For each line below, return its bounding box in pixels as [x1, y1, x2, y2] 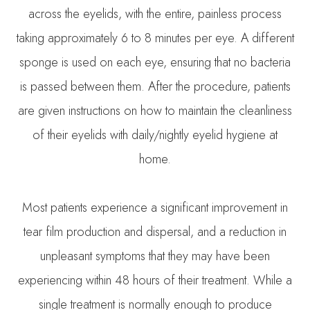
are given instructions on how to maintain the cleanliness [18, 101, 292, 120]
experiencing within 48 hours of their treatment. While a [18, 271, 292, 289]
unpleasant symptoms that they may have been [40, 246, 270, 265]
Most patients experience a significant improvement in [22, 198, 288, 217]
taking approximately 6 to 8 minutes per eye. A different [16, 28, 294, 47]
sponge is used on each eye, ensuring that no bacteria [19, 53, 291, 71]
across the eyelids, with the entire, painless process [28, 4, 282, 23]
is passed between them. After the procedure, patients [19, 77, 291, 95]
